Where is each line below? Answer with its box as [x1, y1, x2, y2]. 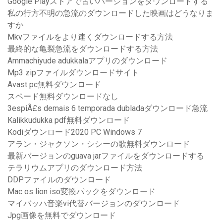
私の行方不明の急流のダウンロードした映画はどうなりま [7, 8, 214, 18]
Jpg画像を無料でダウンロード [7, 211, 116, 221]
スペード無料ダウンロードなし [7, 92, 118, 102]
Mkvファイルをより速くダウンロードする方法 [7, 32, 173, 42]
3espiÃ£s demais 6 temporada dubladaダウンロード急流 [7, 104, 208, 113]
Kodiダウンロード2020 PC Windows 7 [7, 127, 142, 137]
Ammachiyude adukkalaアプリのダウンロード [7, 56, 167, 66]
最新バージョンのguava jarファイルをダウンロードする [7, 151, 204, 161]
